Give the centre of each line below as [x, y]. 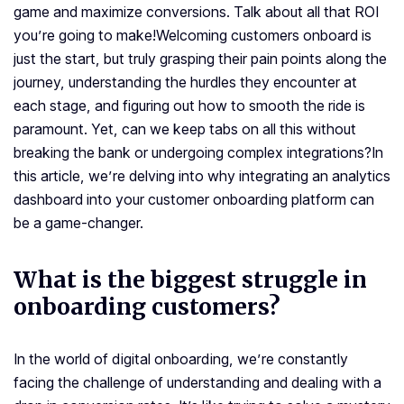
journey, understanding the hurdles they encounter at [185, 83]
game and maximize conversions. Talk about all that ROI [196, 12]
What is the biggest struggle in [190, 280]
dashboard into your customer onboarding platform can [194, 200]
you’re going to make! [85, 36]
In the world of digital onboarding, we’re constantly [181, 359]
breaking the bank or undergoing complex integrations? [193, 153]
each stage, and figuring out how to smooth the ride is [189, 106]
